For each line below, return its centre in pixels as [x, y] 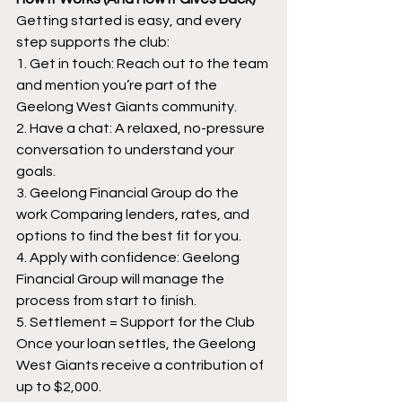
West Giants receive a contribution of [141, 365]
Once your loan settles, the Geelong [137, 343]
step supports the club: [93, 42]
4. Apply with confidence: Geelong [129, 257]
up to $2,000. [59, 386]
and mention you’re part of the [118, 85]
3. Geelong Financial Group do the [129, 192]
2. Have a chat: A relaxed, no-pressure [142, 128]
